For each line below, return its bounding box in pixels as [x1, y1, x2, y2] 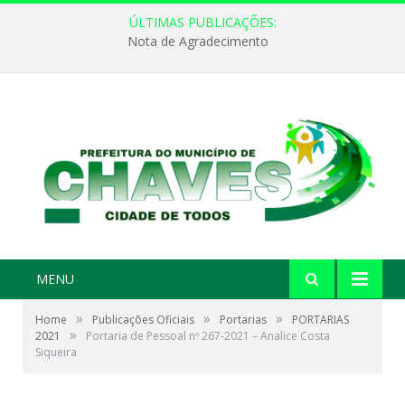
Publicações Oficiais [92, 312, 194, 328]
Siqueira [35, 344, 77, 361]
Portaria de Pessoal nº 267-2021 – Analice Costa [86, 328, 330, 344]
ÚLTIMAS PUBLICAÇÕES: [128, 14, 277, 31]
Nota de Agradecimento [127, 33, 268, 51]
